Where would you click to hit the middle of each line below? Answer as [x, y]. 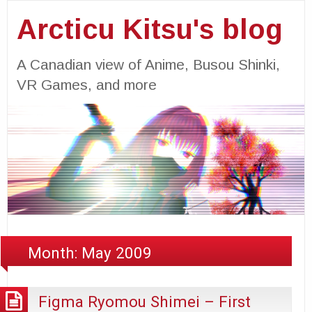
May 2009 [117, 252]
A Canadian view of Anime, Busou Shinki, [148, 64]
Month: [55, 252]
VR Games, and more [86, 84]
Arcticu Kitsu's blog [149, 29]
